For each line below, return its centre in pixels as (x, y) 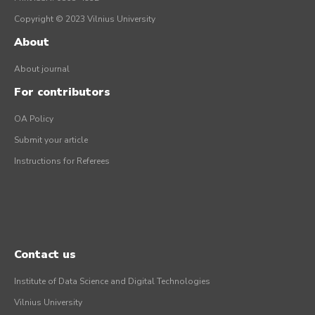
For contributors (62, 92)
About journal (42, 69)
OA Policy (34, 119)
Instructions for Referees (62, 161)
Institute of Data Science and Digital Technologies (112, 282)
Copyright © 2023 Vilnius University (85, 19)
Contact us (45, 255)
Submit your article (51, 140)
